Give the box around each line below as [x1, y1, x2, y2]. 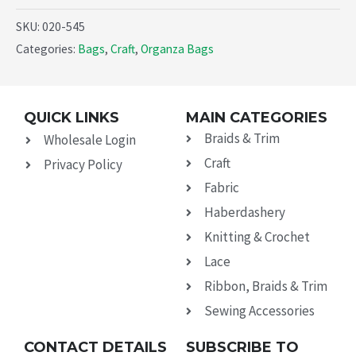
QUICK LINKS [24, 109, 119, 127]
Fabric [203, 179, 239, 197]
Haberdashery [203, 203, 285, 222]
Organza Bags [141, 41, 214, 56]
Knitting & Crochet [203, 228, 310, 246]
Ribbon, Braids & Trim [203, 277, 327, 296]
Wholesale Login [43, 131, 136, 149]
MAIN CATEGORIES [186, 109, 327, 127]
